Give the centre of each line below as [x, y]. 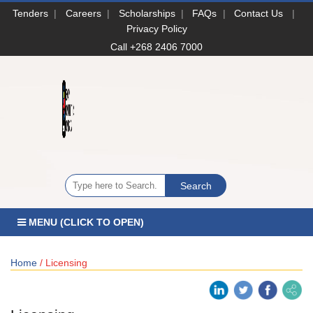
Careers [83, 13]
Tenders [31, 13]
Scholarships [147, 13]
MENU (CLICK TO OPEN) [85, 223]
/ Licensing [62, 262]
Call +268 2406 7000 [156, 46]
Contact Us [259, 13]
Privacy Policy [156, 28]
